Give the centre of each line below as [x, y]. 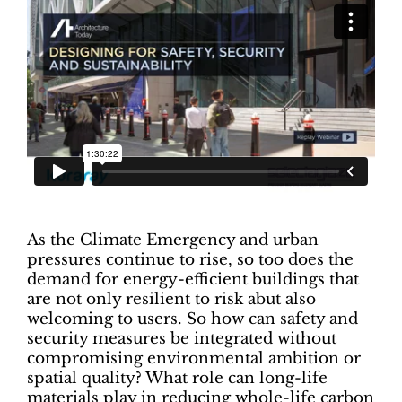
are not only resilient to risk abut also [171, 300]
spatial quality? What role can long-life [177, 379]
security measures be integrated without [182, 339]
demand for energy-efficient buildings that [193, 280]
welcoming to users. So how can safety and [192, 319]
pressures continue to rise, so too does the [190, 260]
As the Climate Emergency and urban [173, 240]
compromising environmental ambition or [194, 359]
